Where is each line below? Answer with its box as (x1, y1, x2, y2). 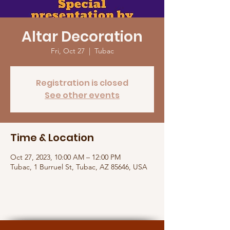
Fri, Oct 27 (50, 46, 85, 55)
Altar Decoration (22, 27, 143, 47)
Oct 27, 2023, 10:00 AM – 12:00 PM (10, 152, 121, 162)
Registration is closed (36, 77, 128, 89)
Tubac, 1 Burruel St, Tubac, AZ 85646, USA (10, 162, 147, 171)
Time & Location (10, 130, 94, 145)
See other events (45, 89, 120, 101)
